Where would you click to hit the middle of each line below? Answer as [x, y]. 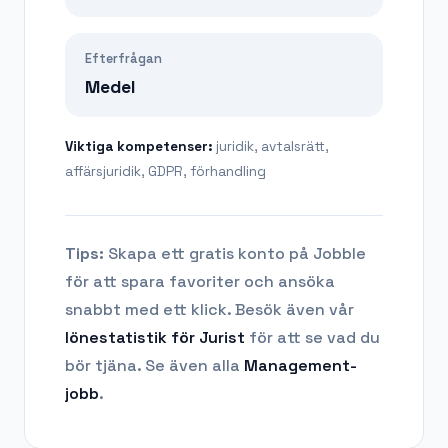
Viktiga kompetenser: [140, 146]
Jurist [222, 337]
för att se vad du [314, 337]
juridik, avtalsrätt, [272, 146]
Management [297, 365]
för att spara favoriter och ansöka [200, 281]
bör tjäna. [103, 365]
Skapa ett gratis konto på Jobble [235, 253]
